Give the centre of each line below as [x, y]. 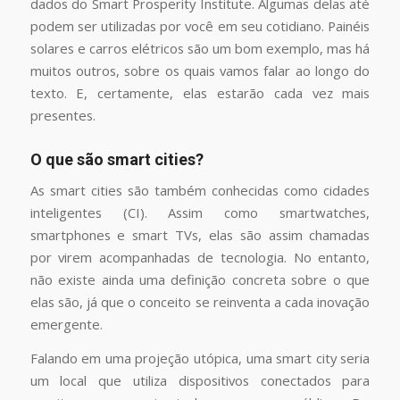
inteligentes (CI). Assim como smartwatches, [200, 213]
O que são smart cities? [117, 160]
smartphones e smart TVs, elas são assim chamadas [200, 235]
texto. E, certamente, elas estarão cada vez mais [200, 93]
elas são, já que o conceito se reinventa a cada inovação [200, 302]
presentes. [62, 116]
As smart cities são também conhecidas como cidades [200, 191]
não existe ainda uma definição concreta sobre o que [200, 280]
